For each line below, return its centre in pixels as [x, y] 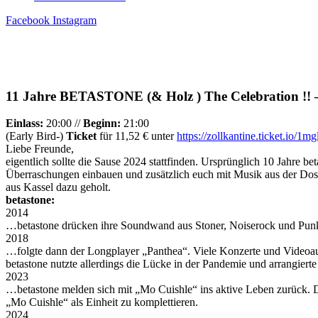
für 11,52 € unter [137, 136]
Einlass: [24, 124]
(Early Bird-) [36, 136]
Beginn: [102, 124]
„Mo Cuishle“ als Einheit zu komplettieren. [102, 302]
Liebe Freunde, [40, 149]
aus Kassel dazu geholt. [58, 187]
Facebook [28, 20]
